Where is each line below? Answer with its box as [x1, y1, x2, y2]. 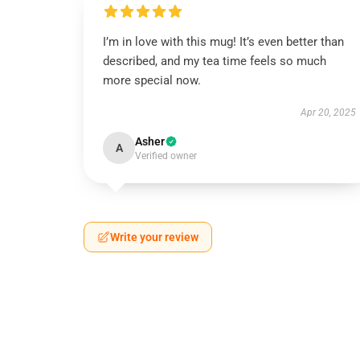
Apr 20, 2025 [300, 107, 356, 118]
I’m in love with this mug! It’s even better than [103, 35, 344, 49]
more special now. [103, 73, 201, 88]
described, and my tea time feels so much [103, 54, 326, 68]
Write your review [110, 231, 198, 243]
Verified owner [135, 150, 197, 162]
